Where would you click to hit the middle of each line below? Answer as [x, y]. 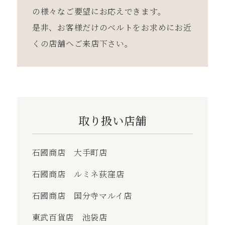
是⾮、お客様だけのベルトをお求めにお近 [112, 27]
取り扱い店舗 [113, 120]
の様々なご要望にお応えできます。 [99, 11]
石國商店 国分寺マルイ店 [82, 195]
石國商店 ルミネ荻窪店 [78, 174]
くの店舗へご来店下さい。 [83, 43]
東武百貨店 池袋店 [70, 217]
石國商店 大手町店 [70, 152]
